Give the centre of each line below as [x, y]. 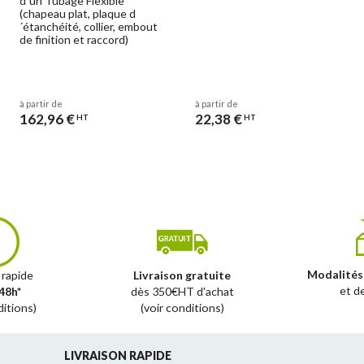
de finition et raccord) [74, 39]
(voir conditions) [182, 308]
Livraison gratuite [182, 275]
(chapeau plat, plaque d [78, 13]
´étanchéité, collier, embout [89, 26]
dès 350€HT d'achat [182, 292]
